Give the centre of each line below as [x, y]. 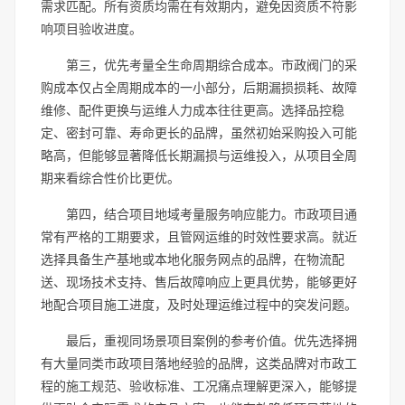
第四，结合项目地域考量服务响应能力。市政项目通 [212, 214]
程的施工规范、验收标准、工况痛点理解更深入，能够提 [199, 386]
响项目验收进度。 [91, 28]
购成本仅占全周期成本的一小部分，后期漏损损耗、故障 [199, 87]
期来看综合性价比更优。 [110, 178]
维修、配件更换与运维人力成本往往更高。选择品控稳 [193, 110]
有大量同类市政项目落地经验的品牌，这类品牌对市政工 [199, 363]
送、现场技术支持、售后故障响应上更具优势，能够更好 [199, 282]
